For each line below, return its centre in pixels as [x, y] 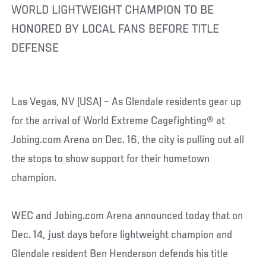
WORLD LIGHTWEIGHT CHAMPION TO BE [113, 10]
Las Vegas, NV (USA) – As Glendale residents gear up [126, 102]
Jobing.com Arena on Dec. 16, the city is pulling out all [128, 140]
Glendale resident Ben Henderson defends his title [120, 254]
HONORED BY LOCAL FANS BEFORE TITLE [115, 29]
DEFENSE [35, 48]
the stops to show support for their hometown [111, 159]
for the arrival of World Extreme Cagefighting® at [118, 121]
